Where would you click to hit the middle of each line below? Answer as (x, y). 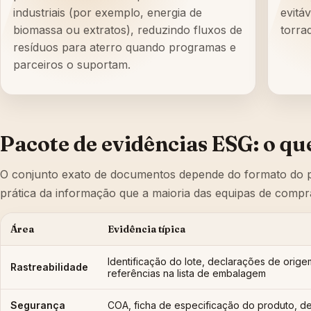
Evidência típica (146, 229)
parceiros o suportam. (72, 65)
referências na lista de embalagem (187, 274)
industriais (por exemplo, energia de (108, 13)
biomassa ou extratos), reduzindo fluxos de (128, 30)
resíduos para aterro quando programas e (125, 48)
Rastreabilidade (49, 267)
